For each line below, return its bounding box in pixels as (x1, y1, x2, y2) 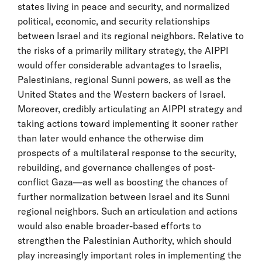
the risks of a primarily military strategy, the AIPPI (18, 44, 229, 56)
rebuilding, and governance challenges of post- (18, 161, 215, 173)
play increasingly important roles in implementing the (18, 249, 242, 261)
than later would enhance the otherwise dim (18, 132, 204, 144)
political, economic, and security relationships (18, 15, 210, 27)
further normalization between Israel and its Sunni (18, 190, 230, 202)
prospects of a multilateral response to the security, (18, 146, 236, 158)
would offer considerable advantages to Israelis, (18, 58, 222, 71)
